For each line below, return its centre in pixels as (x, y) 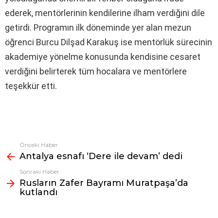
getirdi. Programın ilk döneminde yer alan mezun (98, 27)
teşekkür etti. (31, 86)
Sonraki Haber (39, 171)
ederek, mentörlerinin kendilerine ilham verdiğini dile (105, 13)
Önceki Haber (39, 145)
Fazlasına (20, 146)
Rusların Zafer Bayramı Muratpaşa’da (104, 183)
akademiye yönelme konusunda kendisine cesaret (103, 56)
